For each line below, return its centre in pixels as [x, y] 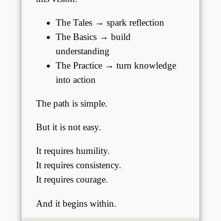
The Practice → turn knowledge [116, 65]
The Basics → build [93, 37]
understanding [82, 51]
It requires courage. [72, 180]
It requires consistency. [78, 165]
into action [75, 79]
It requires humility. [73, 151]
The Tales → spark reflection [110, 22]
